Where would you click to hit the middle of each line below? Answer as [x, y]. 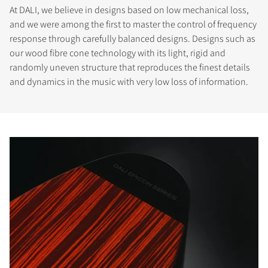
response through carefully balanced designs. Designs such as [133, 38]
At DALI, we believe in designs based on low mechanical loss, [129, 10]
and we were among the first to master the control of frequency [133, 24]
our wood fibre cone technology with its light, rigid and [118, 53]
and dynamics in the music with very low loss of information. [129, 81]
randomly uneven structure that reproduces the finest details [130, 67]
